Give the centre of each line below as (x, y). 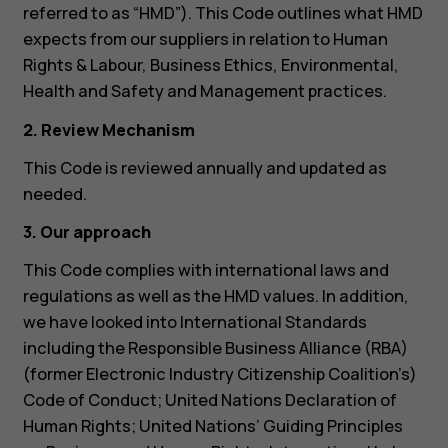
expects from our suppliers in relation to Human (205, 39)
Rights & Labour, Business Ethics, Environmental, (210, 65)
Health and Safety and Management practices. (204, 91)
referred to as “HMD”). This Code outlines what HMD (222, 13)
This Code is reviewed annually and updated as (204, 167)
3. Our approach (86, 232)
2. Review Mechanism (108, 129)
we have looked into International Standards (194, 322)
